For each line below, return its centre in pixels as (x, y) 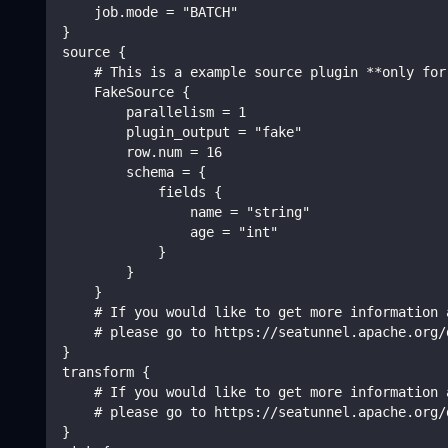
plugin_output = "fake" (182, 131)
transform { (106, 371)
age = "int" (170, 231)
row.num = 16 (142, 151)
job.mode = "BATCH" (150, 11)
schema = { (134, 171)
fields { (142, 191)
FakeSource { (126, 91)
